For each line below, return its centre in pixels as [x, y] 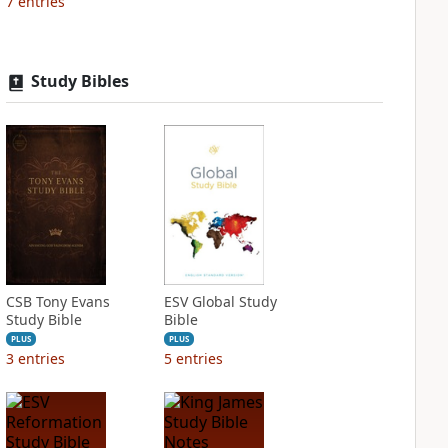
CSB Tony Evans [57, 301]
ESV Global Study [220, 301]
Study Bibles [79, 81]
